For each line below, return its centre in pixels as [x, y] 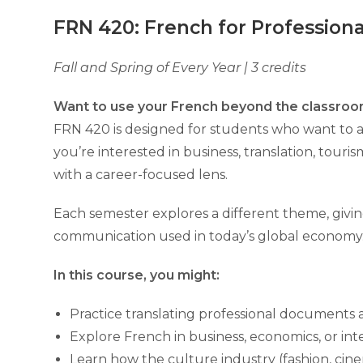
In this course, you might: [137, 275]
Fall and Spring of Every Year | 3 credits [180, 68]
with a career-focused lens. [141, 175]
